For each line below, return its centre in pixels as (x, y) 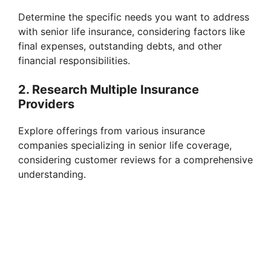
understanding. (52, 175)
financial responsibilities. (74, 61)
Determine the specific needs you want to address (134, 17)
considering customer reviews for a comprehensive (135, 160)
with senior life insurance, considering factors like (132, 32)
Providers (46, 104)
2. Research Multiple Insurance (109, 90)
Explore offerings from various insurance (112, 131)
